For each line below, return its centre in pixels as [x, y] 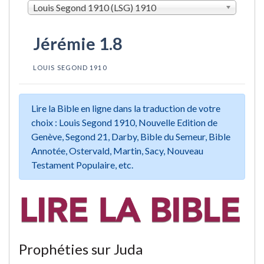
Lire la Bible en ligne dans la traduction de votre [126, 108]
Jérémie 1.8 [78, 43]
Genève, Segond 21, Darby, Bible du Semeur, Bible [131, 136]
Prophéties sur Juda [81, 249]
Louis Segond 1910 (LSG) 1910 [95, 7]
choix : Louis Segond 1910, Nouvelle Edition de [124, 122]
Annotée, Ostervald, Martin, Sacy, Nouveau [117, 150]
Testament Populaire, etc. [82, 164]
